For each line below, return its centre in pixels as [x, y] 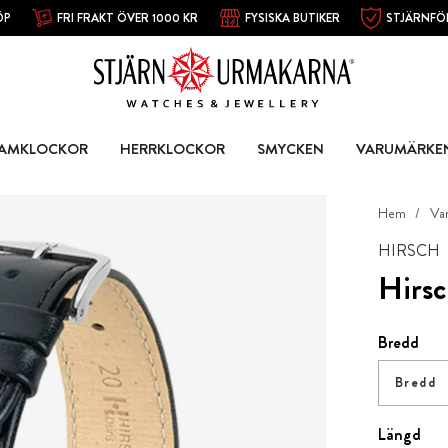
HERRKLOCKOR [172, 148]
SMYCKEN [290, 148]
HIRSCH [408, 251]
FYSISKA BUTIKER [292, 17]
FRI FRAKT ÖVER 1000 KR [128, 17]
